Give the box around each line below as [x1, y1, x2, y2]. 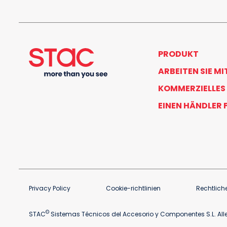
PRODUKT [158, 48, 199, 60]
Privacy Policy [29, 184, 70, 193]
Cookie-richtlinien [106, 184, 161, 193]
